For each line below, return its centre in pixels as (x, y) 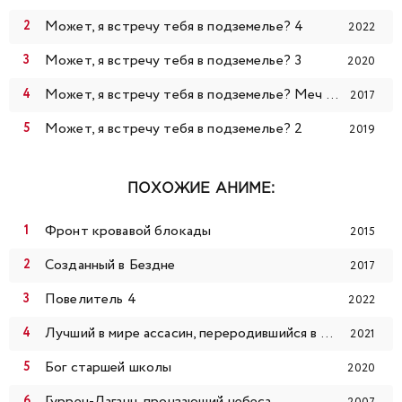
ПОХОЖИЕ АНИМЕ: (201, 189)
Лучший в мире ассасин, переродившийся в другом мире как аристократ (327, 334)
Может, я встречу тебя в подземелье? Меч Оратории (332, 95)
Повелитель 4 (91, 300)
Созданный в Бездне (110, 266)
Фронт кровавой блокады (128, 232)
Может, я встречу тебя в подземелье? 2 (174, 129)
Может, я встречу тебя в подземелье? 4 (175, 27)
